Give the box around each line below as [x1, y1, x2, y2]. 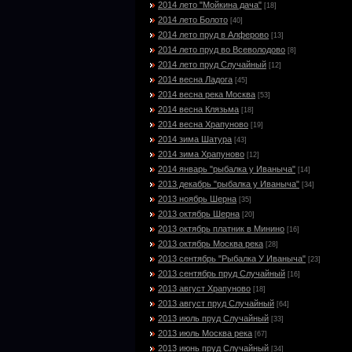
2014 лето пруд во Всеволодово [158, 45, 285, 54]
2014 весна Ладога [158, 75, 233, 84]
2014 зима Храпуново [158, 149, 244, 159]
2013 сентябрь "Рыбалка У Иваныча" [158, 254, 306, 263]
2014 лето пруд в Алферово [158, 30, 269, 39]
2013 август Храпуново [158, 284, 251, 293]
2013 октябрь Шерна [158, 209, 240, 218]
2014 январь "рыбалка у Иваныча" [158, 164, 295, 174]
